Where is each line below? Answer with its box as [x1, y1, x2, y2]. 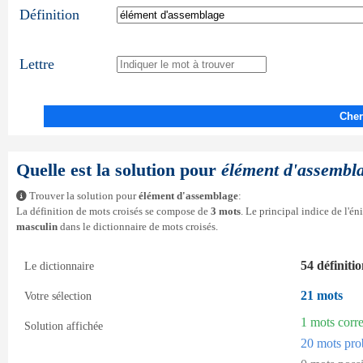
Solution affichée [24, 319, 103, 332]
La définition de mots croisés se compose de [16, 206, 211, 217]
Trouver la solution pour [27, 190, 139, 202]
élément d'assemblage [139, 190, 238, 202]
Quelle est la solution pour [16, 160, 221, 180]
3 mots [211, 206, 241, 217]
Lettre [19, 56, 54, 72]
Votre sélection [24, 289, 92, 302]
